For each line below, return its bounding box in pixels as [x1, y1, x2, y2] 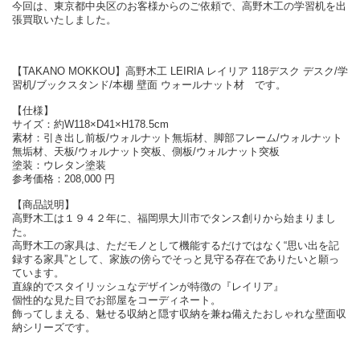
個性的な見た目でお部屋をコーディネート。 [12, 294, 221, 307]
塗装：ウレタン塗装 [12, 159, 106, 172]
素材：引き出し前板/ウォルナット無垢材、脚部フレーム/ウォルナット [12, 132, 342, 145]
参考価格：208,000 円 [12, 173, 115, 186]
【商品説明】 [12, 198, 75, 211]
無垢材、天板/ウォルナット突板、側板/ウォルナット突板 [12, 145, 280, 158]
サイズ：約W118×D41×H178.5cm [12, 118, 169, 131]
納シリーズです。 [12, 321, 96, 334]
